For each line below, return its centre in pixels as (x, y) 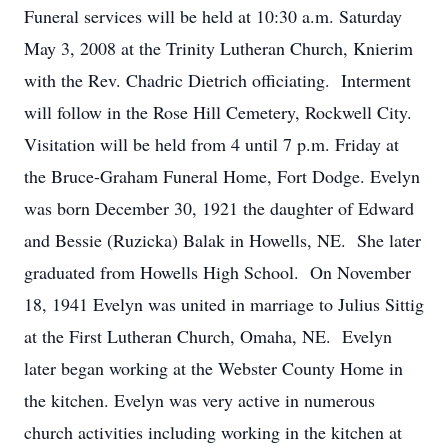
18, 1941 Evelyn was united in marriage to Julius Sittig (224, 304)
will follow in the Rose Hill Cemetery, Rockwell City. (221, 112)
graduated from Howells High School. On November (217, 272)
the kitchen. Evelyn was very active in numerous (199, 400)
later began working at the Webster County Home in (213, 368)
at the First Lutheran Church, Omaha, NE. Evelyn (208, 336)
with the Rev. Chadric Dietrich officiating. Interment (217, 80)
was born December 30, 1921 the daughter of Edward (219, 208)
